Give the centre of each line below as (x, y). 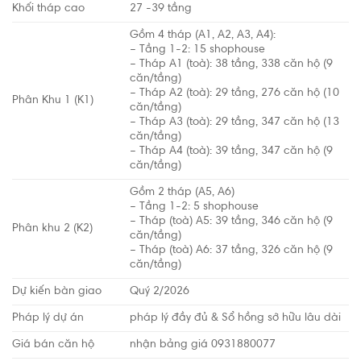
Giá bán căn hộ (53, 345)
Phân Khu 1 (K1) (53, 101)
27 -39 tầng (161, 9)
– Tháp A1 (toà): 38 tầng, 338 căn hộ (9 (232, 64)
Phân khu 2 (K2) (52, 229)
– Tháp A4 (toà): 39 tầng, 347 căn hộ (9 (232, 151)
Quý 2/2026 (160, 292)
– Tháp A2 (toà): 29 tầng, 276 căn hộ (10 (235, 93)
